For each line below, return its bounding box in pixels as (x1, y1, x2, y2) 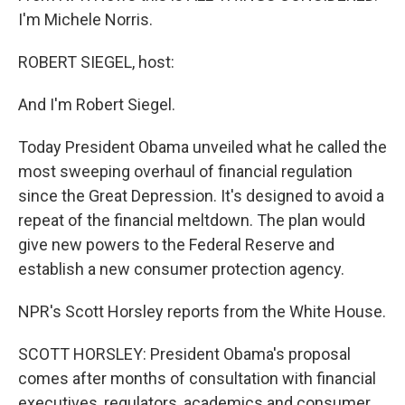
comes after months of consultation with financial (18, 369, 376, 388)
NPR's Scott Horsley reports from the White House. (18, 302, 386, 321)
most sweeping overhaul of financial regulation (18, 162, 353, 181)
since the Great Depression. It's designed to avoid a (18, 186, 384, 205)
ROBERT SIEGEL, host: (18, 52, 174, 71)
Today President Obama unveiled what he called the (18, 137, 387, 156)
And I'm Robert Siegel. (18, 95, 175, 114)
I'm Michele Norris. (18, 10, 153, 29)
